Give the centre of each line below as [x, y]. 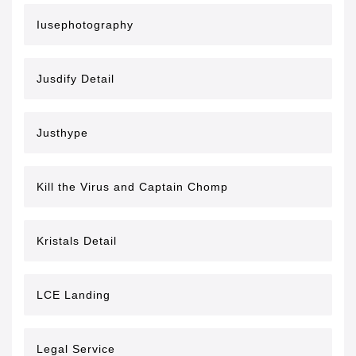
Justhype [62, 133]
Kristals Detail [77, 241]
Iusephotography [85, 25]
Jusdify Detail [75, 79]
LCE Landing [74, 295]
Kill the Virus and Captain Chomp [132, 187]
